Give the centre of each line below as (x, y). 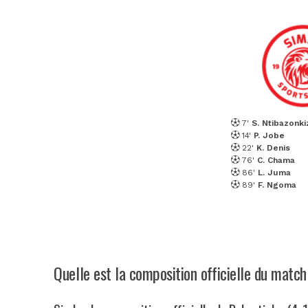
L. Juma (274, 172)
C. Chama (276, 160)
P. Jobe (269, 135)
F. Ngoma (277, 185)
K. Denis (273, 147)
